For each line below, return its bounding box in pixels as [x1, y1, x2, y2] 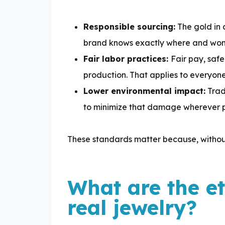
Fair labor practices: [83, 53, 171, 64]
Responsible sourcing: [83, 21, 175, 32]
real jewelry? [67, 194, 197, 220]
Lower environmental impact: [83, 85, 205, 96]
